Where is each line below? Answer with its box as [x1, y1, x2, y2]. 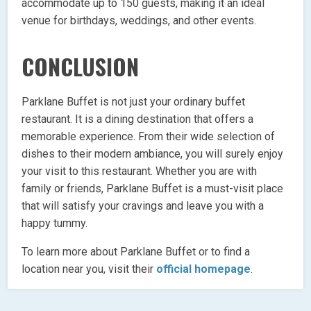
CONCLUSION [22, 49, 140, 83]
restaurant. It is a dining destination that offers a [22, 112, 254, 126]
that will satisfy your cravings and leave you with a [22, 199, 264, 212]
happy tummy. [22, 216, 88, 230]
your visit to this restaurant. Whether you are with [22, 164, 258, 178]
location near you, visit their [22, 262, 157, 276]
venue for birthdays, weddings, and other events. [22, 13, 257, 27]
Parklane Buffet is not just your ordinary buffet [22, 94, 246, 108]
